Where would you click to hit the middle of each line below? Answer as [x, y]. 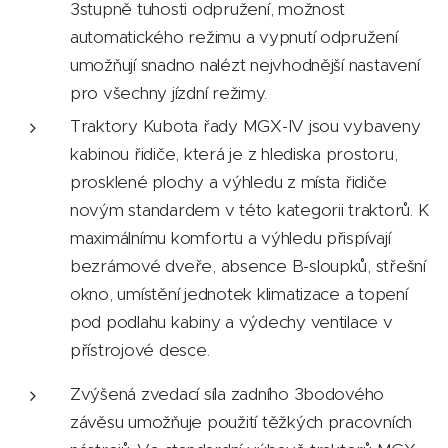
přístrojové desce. [140, 350]
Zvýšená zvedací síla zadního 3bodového [227, 394]
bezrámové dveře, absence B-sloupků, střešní [248, 266]
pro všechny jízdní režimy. [168, 93]
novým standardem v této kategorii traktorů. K [249, 210]
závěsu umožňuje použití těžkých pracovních [241, 422]
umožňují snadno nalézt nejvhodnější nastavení [245, 65]
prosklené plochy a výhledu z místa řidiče [228, 182]
